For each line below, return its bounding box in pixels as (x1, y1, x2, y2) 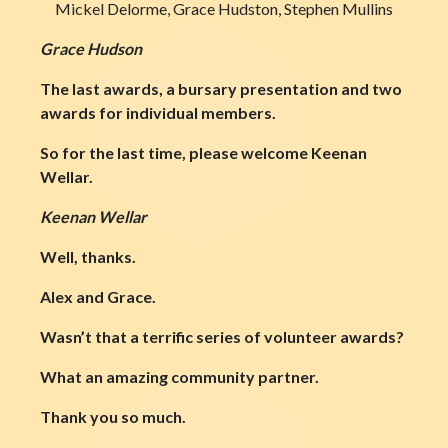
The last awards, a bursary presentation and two (40, 78, 402, 98)
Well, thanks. (40, 246, 136, 266)
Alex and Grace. (40, 286, 156, 306)
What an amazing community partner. (40, 366, 319, 386)
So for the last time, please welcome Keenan (40, 142, 367, 162)
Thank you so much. (40, 406, 186, 426)
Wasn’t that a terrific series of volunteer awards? (40, 326, 404, 346)
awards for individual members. (40, 102, 276, 122)
